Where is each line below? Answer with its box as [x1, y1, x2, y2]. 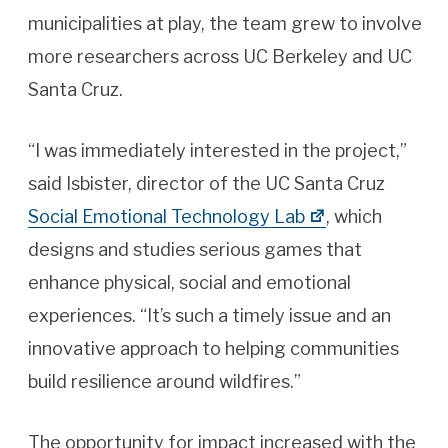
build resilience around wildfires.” [28, 371, 301, 393]
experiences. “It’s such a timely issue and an [28, 305, 391, 327]
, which [326, 206, 382, 228]
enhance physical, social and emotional [28, 272, 351, 294]
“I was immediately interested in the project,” [28, 140, 407, 162]
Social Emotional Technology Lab [28, 206, 305, 228]
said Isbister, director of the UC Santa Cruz [28, 173, 385, 195]
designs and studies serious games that [28, 239, 362, 261]
